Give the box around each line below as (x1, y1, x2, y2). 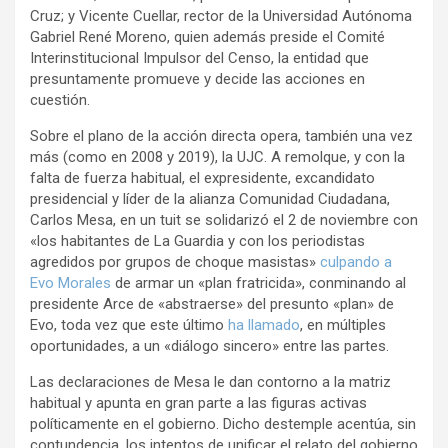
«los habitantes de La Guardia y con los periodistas (30, 232, 365, 251)
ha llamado (228, 316, 300, 335)
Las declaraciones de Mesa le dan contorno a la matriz (30, 373, 391, 392)
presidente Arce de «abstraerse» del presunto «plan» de (30, 295, 394, 314)
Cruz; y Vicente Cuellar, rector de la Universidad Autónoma (30, 7, 412, 26)
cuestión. (30, 91, 90, 110)
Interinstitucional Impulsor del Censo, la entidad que (30, 49, 369, 68)
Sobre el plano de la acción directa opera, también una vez (30, 127, 413, 146)
